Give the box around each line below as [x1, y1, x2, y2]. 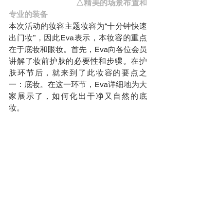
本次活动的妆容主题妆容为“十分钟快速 [9, 21, 147, 31]
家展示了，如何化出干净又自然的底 [9, 91, 147, 101]
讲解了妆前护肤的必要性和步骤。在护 [9, 56, 147, 66]
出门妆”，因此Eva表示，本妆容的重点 [9, 33, 147, 42]
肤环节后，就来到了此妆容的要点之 [9, 68, 147, 77]
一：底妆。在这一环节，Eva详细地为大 [9, 79, 147, 89]
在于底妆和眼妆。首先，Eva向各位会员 [9, 44, 147, 54]
